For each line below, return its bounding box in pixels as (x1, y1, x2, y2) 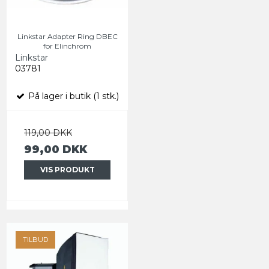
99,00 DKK (24, 142, 87, 156)
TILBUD (23, 235, 48, 244)
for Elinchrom (43, 41, 91, 50)
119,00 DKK (24, 127, 72, 138)
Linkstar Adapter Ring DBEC (17, 31, 118, 41)
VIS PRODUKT (40, 165, 95, 174)
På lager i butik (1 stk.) (26, 90, 119, 101)
